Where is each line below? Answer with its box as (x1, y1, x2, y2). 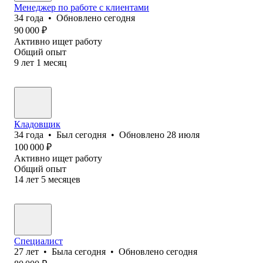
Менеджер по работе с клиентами (14, 2, 149, 12)
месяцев (48, 174, 80, 184)
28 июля (167, 129, 200, 140)
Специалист (14, 235, 63, 246)
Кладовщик (14, 119, 60, 129)
